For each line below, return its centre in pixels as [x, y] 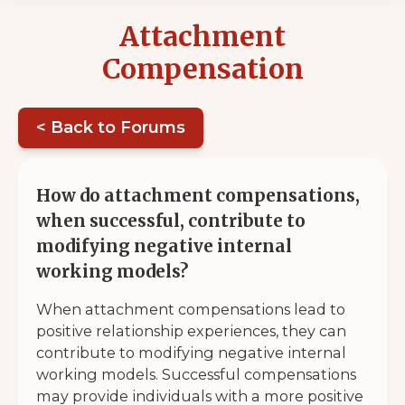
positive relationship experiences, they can [191, 331]
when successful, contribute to [171, 221]
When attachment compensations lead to [191, 309]
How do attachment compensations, [198, 195]
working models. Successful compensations [196, 374]
